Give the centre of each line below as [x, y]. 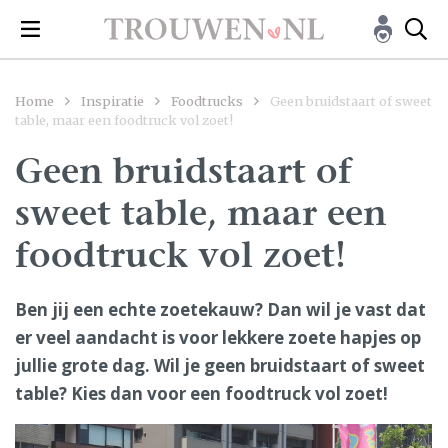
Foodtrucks [207, 101]
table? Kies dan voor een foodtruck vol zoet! [201, 394]
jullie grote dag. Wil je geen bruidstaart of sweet [220, 366]
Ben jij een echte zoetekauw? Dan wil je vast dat [220, 310]
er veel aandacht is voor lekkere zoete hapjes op [218, 338]
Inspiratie [112, 101]
